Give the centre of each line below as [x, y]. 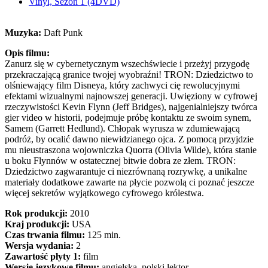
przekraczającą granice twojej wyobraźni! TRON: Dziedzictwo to [129, 74]
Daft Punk [63, 33]
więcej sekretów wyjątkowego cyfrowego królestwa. [104, 193]
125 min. [103, 235]
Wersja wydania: [39, 246]
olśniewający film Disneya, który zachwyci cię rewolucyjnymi [122, 85]
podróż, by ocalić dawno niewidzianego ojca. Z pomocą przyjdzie [129, 139]
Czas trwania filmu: [45, 235]
